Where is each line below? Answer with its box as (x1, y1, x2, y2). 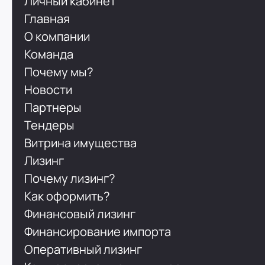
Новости (24, 81, 73, 98)
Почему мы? (24, 63, 94, 80)
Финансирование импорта (24, 223, 172, 240)
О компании (24, 28, 91, 44)
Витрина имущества (24, 134, 137, 151)
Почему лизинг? (24, 170, 116, 186)
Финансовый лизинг (24, 205, 136, 222)
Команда (24, 46, 74, 62)
